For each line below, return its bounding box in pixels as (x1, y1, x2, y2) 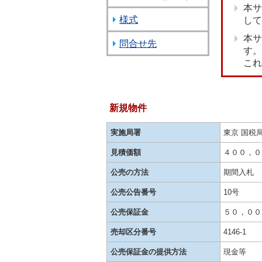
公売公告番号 (111, 188, 156, 196)
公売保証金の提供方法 (111, 247, 187, 256)
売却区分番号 (111, 227, 156, 236)
